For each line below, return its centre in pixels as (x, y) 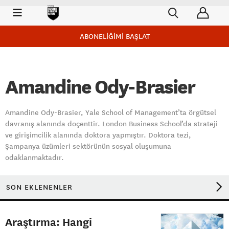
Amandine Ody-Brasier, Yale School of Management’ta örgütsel (111, 112)
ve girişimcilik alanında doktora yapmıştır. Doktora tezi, (98, 135)
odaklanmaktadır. (36, 157)
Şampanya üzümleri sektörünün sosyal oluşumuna (88, 146)
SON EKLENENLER (39, 187)
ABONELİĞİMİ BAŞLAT (114, 36)
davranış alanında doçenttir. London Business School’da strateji (111, 124)
